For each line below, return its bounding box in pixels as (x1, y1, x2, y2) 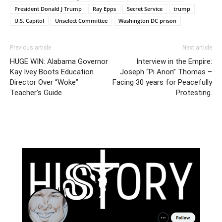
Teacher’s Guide (10, 88, 62, 97)
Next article (182, 44, 212, 51)
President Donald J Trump (14, 4, 82, 12)
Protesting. (176, 88, 212, 97)
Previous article (10, 44, 51, 51)
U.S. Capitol (14, 16, 44, 24)
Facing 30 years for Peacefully (112, 77, 212, 87)
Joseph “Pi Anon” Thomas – (120, 67, 212, 76)
